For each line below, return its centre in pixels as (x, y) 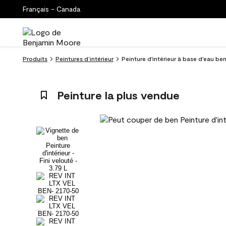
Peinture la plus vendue (118, 95)
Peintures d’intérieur (84, 59)
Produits (35, 59)
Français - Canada (51, 9)
